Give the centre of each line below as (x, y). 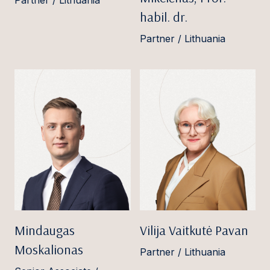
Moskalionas (49, 249)
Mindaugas (45, 230)
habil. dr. (163, 17)
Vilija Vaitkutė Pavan (194, 230)
